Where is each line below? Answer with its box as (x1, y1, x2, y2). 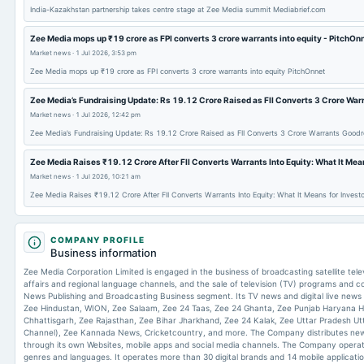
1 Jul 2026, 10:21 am (76, 172, 141, 180)
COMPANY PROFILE (50, 235, 145, 245)
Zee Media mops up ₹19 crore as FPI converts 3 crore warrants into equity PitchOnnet (30, 67, 325, 76)
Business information (50, 246, 157, 259)
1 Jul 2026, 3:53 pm (76, 49, 136, 57)
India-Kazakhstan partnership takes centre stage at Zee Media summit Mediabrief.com (30, 5, 326, 14)
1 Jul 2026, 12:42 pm (76, 110, 141, 119)
